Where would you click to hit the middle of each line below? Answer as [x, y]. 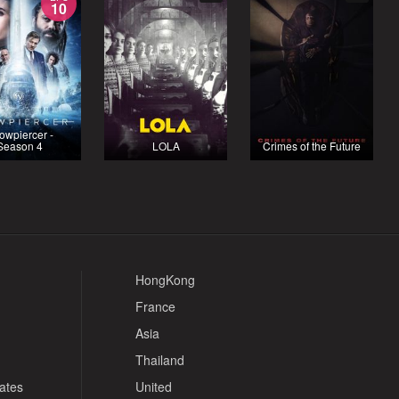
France [155, 306]
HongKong [165, 280]
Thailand [159, 360]
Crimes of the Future [312, 145]
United [153, 387]
